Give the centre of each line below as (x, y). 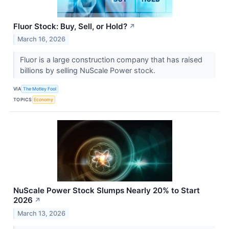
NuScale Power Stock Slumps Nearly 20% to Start (107, 191)
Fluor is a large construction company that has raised (111, 60)
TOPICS (23, 99)
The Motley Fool (40, 88)
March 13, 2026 (42, 214)
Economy (44, 99)
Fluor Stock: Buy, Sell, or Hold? (70, 26)
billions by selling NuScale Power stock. (88, 71)
